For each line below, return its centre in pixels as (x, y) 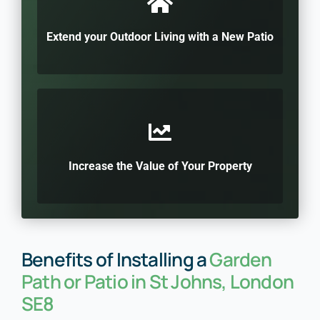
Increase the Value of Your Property (160, 166)
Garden (239, 259)
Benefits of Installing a (114, 259)
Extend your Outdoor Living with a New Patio (160, 36)
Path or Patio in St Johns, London (157, 281)
